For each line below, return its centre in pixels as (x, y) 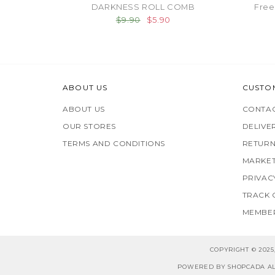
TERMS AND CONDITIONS (114, 143)
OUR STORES (89, 126)
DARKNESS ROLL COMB (143, 6)
